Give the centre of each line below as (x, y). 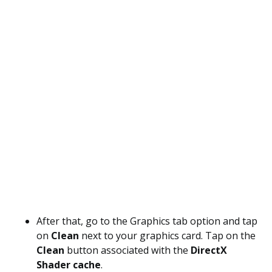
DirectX (208, 250)
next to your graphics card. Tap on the (168, 236)
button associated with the (127, 250)
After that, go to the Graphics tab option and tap (147, 221)
